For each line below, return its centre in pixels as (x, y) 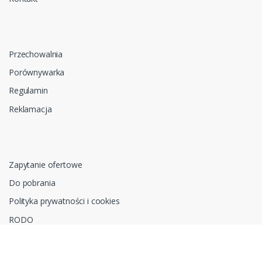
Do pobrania (32, 183)
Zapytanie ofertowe (46, 164)
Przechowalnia (36, 54)
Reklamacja (30, 109)
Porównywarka (37, 73)
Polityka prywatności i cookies (64, 201)
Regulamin (28, 91)
